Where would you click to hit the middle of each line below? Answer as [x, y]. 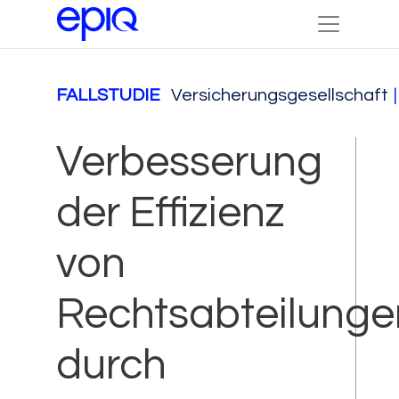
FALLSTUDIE [108, 95]
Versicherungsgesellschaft [280, 95]
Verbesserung [189, 162]
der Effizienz [171, 213]
